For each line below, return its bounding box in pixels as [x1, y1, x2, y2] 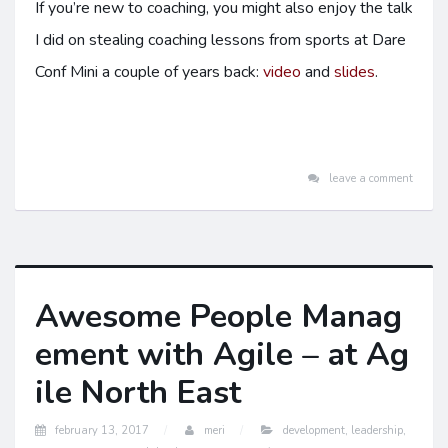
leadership [351, 423, 403, 438]
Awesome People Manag [35, 295, 402, 338]
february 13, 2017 [55, 423, 149, 438]
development [283, 423, 345, 438]
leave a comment [329, 171, 413, 186]
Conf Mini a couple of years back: [35, 61, 263, 83]
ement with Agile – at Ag [35, 333, 409, 376]
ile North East [35, 371, 241, 414]
